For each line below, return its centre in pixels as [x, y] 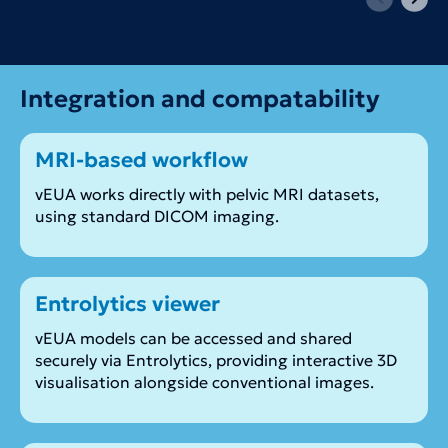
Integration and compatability [200, 99]
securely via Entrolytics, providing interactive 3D [216, 360]
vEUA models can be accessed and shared [193, 338]
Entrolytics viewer [127, 304]
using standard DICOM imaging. [157, 216]
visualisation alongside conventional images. [204, 382]
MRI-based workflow [141, 160]
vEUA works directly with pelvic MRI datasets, [207, 194]
